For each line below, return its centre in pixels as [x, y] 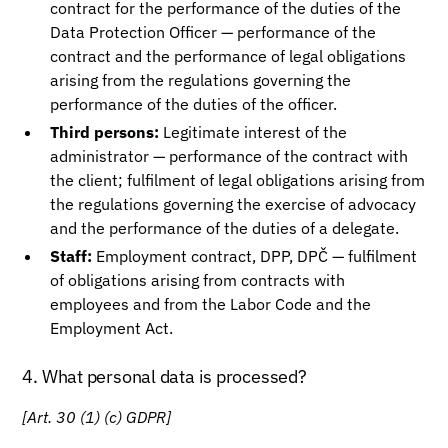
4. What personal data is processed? [164, 376]
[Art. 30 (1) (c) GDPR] [97, 417]
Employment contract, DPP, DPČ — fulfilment [255, 256]
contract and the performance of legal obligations [228, 56]
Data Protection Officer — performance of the [213, 32]
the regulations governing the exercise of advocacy [233, 204]
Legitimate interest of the [253, 132]
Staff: [71, 256]
